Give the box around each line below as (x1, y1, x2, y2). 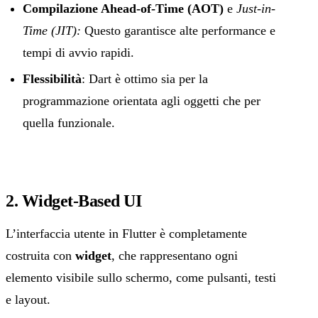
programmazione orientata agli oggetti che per (23, 93, 261, 108)
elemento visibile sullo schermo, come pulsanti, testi (6, 270, 276, 285)
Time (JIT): (23, 23, 81, 38)
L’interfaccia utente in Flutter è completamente (6, 226, 247, 241)
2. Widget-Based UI (6, 191, 142, 210)
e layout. (6, 292, 50, 307)
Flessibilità (23, 71, 82, 86)
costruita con (6, 248, 75, 263)
